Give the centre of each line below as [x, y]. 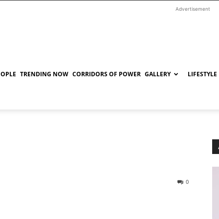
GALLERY [158, 74]
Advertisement [193, 9]
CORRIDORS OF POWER [107, 74]
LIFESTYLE [202, 74]
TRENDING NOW [44, 74]
